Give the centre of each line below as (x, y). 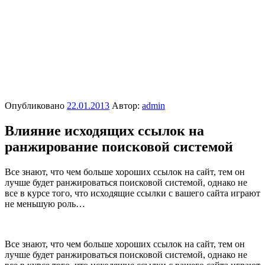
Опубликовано (35, 106)
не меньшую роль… (45, 203)
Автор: (127, 106)
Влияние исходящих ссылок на (104, 130)
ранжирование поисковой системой (119, 146)
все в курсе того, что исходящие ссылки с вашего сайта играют (132, 193)
